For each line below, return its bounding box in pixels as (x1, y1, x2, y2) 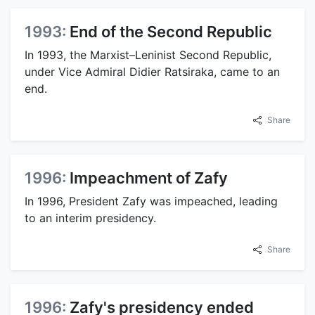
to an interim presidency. (25, 210, 156, 225)
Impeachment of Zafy (70, 168, 228, 187)
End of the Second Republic (70, 22, 272, 41)
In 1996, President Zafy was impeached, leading (25, 193, 278, 208)
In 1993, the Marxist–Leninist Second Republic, (25, 47, 271, 62)
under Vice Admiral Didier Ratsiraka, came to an (25, 64, 280, 79)
